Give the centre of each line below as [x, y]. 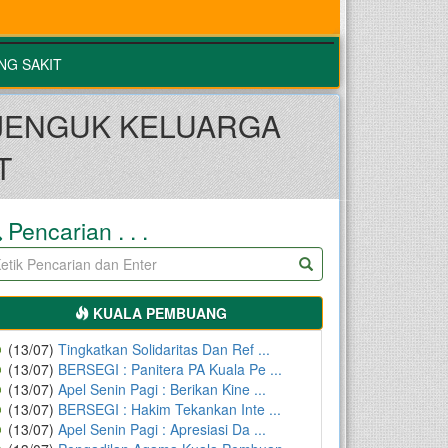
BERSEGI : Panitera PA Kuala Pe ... [170, 368]
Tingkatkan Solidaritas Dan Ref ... [164, 348]
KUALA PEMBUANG [160, 312]
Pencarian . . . [75, 230]
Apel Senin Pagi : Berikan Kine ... [162, 388]
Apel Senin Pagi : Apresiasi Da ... [162, 428]
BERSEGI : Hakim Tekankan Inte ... [170, 408]
